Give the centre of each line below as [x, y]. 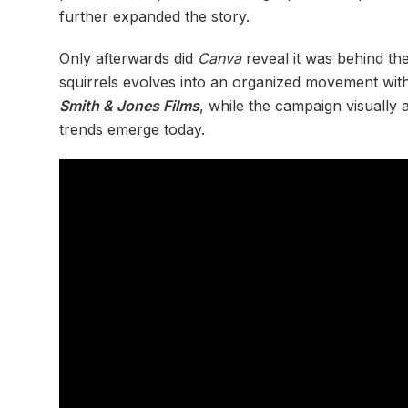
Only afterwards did [128, 58]
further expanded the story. [154, 16]
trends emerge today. [132, 129]
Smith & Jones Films [129, 105]
